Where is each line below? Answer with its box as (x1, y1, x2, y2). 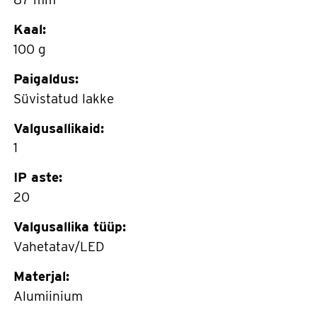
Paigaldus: (13, 70, 79, 87)
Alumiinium (13, 287, 86, 304)
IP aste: (13, 169, 62, 186)
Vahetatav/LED (13, 238, 105, 255)
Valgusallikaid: (13, 120, 104, 137)
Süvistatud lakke (13, 90, 117, 107)
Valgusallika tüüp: (13, 219, 126, 236)
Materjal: (13, 267, 69, 284)
